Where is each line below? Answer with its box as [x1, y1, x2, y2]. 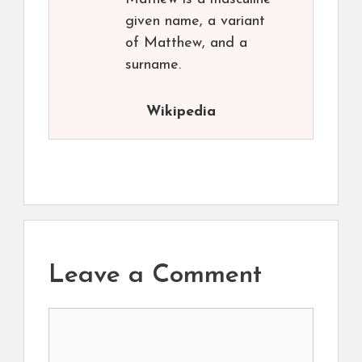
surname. [125, 57, 181, 73]
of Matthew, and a [125, 36, 247, 51]
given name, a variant [125, 14, 265, 29]
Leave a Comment [48, 263, 262, 289]
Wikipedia [146, 104, 216, 120]
